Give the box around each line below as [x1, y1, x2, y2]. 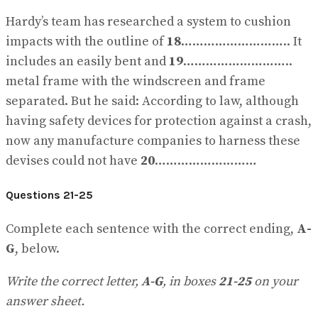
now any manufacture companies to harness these [6, 133, 300, 150]
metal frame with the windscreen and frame [6, 73, 265, 90]
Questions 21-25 [6, 188, 93, 202]
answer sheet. [6, 292, 84, 309]
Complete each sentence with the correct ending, [6, 220, 297, 237]
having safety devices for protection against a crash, [6, 113, 312, 130]
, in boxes [163, 273, 219, 290]
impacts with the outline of [6, 33, 167, 50]
